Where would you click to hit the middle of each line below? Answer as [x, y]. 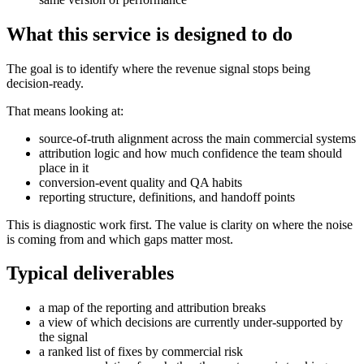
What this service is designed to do [149, 34]
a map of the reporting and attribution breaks [152, 308]
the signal [63, 337]
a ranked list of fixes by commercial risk [141, 352]
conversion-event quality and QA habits [141, 182]
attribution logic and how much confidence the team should [191, 153]
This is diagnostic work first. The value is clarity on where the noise [180, 224]
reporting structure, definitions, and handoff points [167, 197]
